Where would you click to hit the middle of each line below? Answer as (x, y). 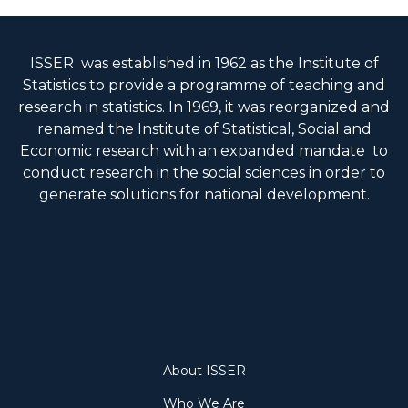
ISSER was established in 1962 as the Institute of (204, 63)
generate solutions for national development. (204, 194)
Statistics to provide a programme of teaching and (204, 85)
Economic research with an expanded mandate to (204, 150)
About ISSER (204, 370)
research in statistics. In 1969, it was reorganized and (204, 107)
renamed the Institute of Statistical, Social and (204, 128)
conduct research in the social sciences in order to (204, 172)
